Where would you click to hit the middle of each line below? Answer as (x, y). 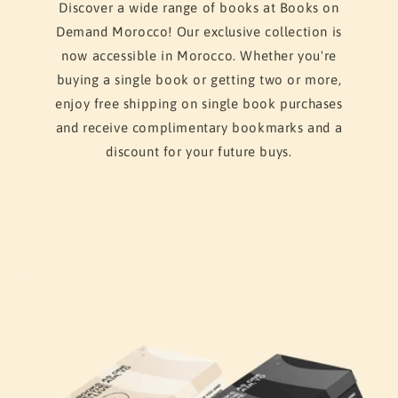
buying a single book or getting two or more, (199, 80)
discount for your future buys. (199, 151)
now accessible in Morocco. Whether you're (199, 56)
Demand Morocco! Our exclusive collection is (199, 32)
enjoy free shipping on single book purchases (199, 103)
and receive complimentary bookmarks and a (199, 127)
